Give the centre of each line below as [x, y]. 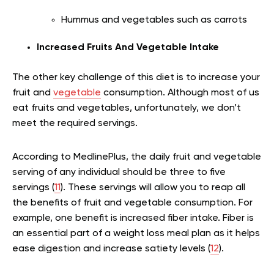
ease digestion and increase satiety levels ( [111, 249]
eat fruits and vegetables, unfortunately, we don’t [127, 108]
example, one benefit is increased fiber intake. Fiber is [133, 218]
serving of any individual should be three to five [119, 172]
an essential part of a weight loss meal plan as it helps [136, 233]
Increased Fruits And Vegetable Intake [128, 47]
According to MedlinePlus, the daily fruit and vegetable [137, 157]
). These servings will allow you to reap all [153, 187]
